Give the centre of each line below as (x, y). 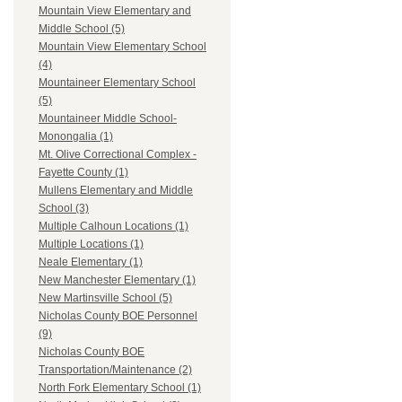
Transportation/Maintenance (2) (115, 370)
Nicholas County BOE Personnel (118, 316)
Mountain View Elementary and (115, 11)
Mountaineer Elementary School (117, 83)
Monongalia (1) (76, 137)
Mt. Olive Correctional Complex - (118, 155)
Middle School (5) (82, 29)
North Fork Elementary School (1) (120, 388)
